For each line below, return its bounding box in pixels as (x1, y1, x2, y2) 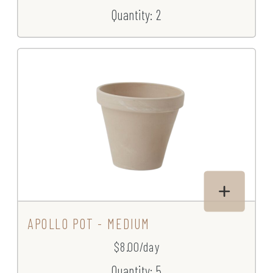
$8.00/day (113, 239, 160, 255)
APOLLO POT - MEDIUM (28, 215, 150, 232)
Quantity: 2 (111, 6, 162, 23)
